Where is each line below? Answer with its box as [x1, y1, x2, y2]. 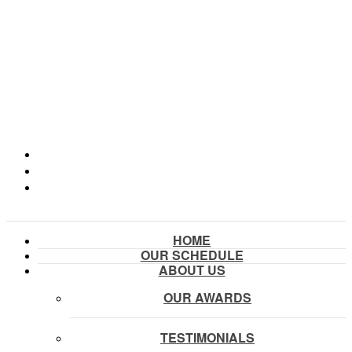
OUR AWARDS [163, 288, 251, 306]
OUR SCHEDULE [140, 245, 244, 264]
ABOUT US [158, 260, 225, 279]
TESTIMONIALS [160, 328, 255, 346]
